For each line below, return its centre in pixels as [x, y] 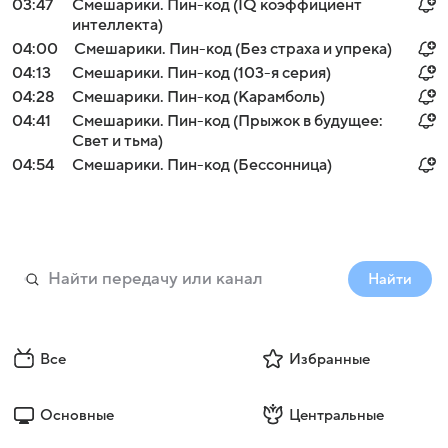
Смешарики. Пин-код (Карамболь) [198, 97]
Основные [77, 415]
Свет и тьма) [117, 141]
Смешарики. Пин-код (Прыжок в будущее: [227, 121]
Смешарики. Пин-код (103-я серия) [201, 73]
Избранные [329, 359]
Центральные [336, 415]
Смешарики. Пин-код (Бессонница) [202, 165]
